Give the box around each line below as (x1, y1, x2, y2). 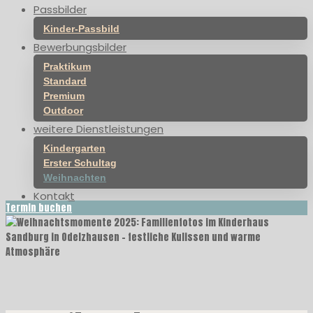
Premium (43, 90, 85, 101)
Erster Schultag (43, 157, 117, 168)
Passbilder (34, 2, 87, 17)
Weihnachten (43, 172, 106, 183)
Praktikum (43, 61, 91, 72)
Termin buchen (6, 201, 72, 215)
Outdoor (43, 105, 83, 116)
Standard (43, 75, 87, 87)
